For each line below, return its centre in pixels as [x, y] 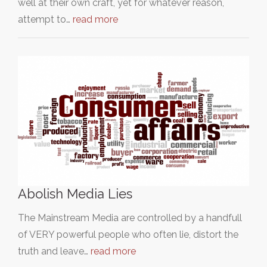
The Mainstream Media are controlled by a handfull [130, 218]
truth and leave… [54, 252]
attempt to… [45, 19]
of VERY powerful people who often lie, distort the [128, 235]
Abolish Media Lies [75, 194]
